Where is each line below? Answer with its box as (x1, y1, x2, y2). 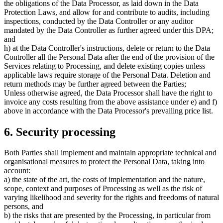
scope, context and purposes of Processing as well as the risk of (4, 184, 202, 193)
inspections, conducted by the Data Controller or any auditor (4, 16, 193, 25)
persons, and (4, 202, 43, 211)
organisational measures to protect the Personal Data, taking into (4, 157, 205, 166)
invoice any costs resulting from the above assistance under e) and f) (4, 97, 217, 106)
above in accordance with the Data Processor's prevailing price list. (4, 106, 213, 115)
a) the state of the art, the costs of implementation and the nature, (4, 175, 205, 184)
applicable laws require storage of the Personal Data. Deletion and (4, 70, 211, 79)
